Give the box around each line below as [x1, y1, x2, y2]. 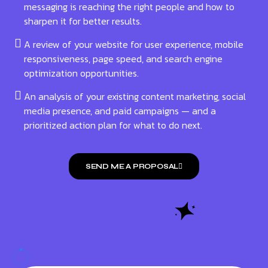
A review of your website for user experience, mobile [24, 37, 243, 52]
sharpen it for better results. [24, 14, 142, 29]
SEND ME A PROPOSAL [85, 162, 179, 171]
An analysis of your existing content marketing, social [24, 89, 246, 104]
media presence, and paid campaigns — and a [24, 103, 216, 118]
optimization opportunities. [24, 66, 139, 81]
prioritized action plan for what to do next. [24, 118, 202, 133]
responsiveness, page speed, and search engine [24, 51, 223, 66]
